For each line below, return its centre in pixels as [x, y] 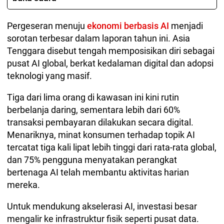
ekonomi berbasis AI [128, 26]
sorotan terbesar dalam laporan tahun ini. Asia [98, 38]
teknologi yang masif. [50, 76]
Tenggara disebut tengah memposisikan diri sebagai [111, 51]
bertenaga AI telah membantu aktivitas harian [98, 172]
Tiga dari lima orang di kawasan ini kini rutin [93, 97]
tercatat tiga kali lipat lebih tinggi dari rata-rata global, [112, 147]
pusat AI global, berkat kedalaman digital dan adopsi [110, 63]
